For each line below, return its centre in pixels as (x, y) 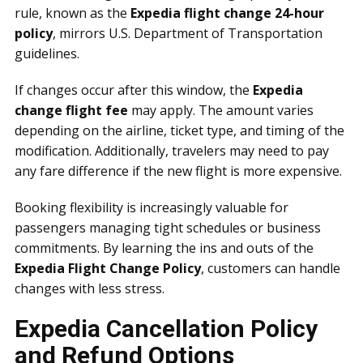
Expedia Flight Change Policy (108, 268)
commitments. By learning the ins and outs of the (164, 248)
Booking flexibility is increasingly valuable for (152, 207)
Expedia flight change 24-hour (227, 13)
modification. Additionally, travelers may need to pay (172, 151)
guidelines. (47, 53)
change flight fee (71, 110)
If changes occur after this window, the (134, 90)
